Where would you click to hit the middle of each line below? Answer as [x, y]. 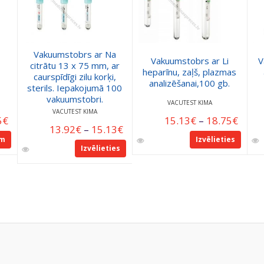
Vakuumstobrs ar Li [189, 60]
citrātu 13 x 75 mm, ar [75, 65]
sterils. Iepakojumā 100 [75, 88]
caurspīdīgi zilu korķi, [75, 76]
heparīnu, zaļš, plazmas [189, 72]
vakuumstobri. [75, 99]
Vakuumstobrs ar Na [75, 54]
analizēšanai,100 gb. [189, 83]
